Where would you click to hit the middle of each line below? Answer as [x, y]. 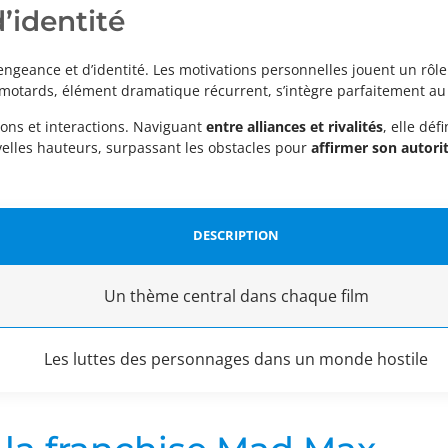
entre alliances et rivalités [294, 127]
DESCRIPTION [236, 236]
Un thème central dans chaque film [236, 296]
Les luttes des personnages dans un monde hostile [236, 359]
